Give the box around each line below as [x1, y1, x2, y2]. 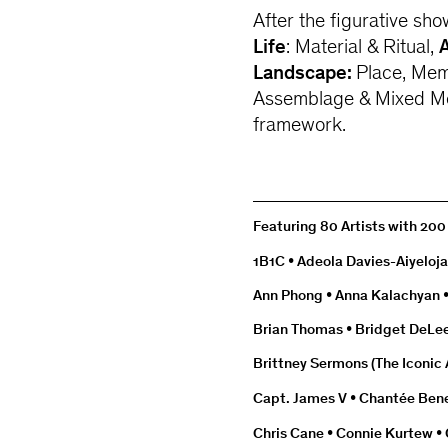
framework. [253, 116, 347, 138]
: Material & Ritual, [286, 38, 440, 60]
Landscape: [253, 64, 357, 86]
